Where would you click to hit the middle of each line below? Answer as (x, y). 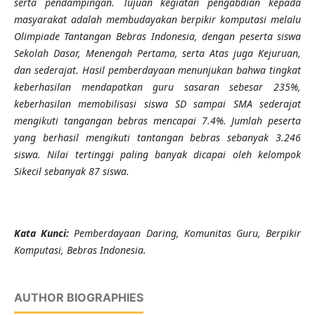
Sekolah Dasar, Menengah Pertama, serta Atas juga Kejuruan (156, 53)
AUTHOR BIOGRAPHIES (78, 298)
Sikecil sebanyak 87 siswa (70, 172)
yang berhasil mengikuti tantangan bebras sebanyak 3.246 (157, 138)
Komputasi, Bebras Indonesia (78, 250)
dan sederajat (45, 70)
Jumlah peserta (266, 121)
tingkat (284, 70)
